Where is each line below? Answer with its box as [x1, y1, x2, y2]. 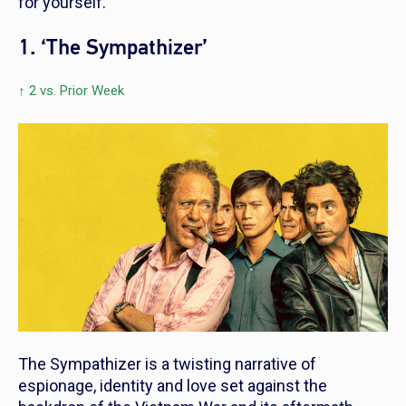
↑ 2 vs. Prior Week [18, 82, 124, 100]
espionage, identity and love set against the [18, 375, 327, 395]
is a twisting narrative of [141, 353, 316, 373]
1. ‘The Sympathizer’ [18, 34, 208, 63]
